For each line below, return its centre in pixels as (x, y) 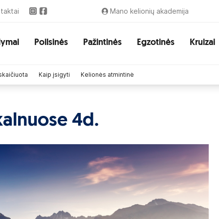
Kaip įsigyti (54, 75)
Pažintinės (102, 43)
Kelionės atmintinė (107, 75)
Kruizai (202, 43)
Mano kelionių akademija (149, 11)
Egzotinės (156, 43)
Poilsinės (51, 43)
